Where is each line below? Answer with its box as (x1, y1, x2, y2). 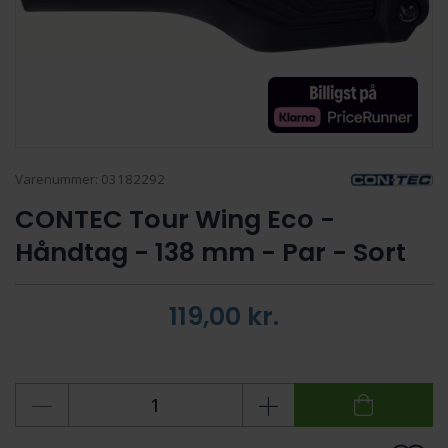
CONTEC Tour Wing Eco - (15, 200, 335, 237)
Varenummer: (15, 169, 101, 188)
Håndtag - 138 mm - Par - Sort (15, 233, 406, 270)
